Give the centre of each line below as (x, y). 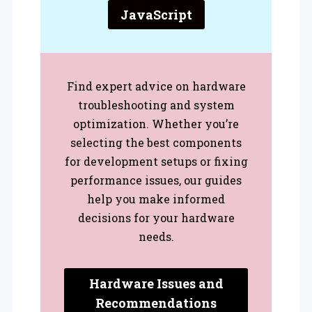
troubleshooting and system (156, 105)
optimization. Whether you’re (156, 124)
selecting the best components (156, 143)
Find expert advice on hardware (156, 86)
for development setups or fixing (156, 162)
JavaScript (156, 15)
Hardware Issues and (156, 283)
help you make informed (156, 199)
